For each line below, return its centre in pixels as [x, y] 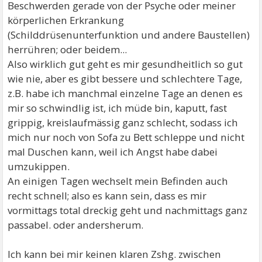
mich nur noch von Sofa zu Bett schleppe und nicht [126, 137]
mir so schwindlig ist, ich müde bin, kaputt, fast [118, 108]
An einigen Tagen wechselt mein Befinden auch [118, 181]
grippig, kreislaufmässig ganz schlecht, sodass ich [123, 123]
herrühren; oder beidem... [68, 49]
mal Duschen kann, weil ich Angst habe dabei [113, 152]
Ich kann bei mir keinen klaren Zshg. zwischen [115, 254]
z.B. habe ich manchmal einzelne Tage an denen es [125, 93]
